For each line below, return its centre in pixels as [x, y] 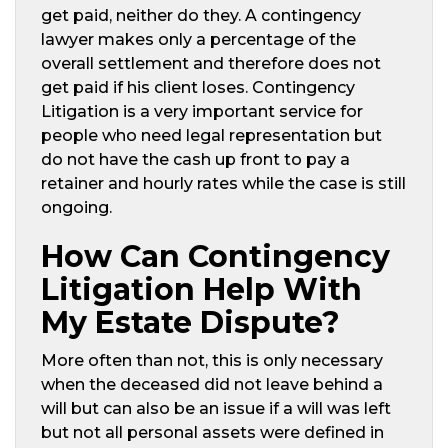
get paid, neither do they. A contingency [201, 15]
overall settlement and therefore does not [211, 63]
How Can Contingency [215, 256]
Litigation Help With [201, 289]
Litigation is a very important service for [202, 111]
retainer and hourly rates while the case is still [223, 183]
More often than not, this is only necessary [212, 360]
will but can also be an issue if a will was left [216, 408]
